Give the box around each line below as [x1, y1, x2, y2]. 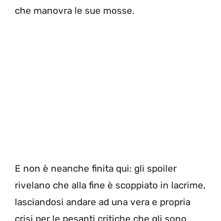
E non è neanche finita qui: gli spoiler [15, 163, 177, 175]
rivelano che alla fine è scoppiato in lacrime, [15, 180, 206, 191]
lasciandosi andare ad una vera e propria [15, 196, 190, 208]
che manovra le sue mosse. [15, 4, 135, 16]
